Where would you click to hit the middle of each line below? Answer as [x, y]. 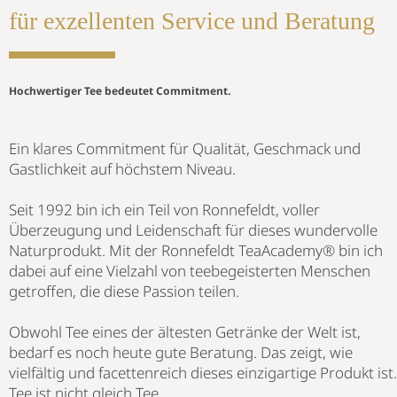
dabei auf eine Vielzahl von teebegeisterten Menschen [190, 270]
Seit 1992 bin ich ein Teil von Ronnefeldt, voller [164, 209]
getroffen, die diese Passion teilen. [126, 291]
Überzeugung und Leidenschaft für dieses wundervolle [193, 230]
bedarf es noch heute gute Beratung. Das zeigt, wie [181, 352]
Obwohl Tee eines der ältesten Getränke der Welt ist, [185, 331]
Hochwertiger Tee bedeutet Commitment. [121, 90]
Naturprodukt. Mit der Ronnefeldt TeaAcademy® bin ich [196, 250]
